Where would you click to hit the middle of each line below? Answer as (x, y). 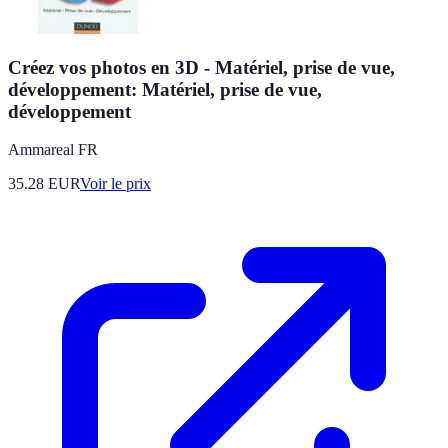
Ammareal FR (53, 150)
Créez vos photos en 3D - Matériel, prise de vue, (201, 67)
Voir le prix (115, 184)
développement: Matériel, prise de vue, (165, 89)
